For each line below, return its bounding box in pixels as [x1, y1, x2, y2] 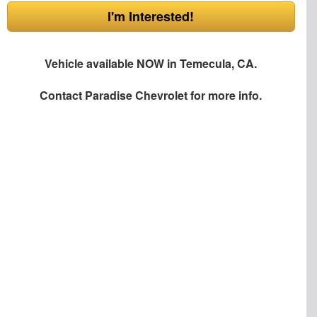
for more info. [188, 86, 263, 103]
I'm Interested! [108, 6, 195, 25]
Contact [40, 86, 86, 103]
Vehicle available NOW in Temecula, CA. [45, 54, 258, 71]
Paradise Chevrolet [85, 86, 188, 103]
